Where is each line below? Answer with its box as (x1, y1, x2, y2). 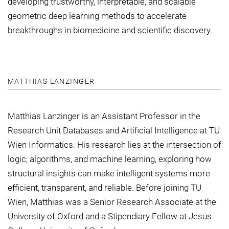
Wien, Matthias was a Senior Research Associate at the (8, 197, 216, 208)
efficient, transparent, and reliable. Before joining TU (8, 182, 201, 193)
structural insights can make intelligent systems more (8, 168, 210, 179)
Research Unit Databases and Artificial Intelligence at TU (8, 125, 220, 136)
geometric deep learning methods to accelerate (8, 11, 187, 21)
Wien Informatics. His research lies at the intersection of (8, 140, 221, 150)
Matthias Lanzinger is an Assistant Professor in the (8, 111, 200, 122)
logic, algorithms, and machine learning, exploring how (8, 154, 212, 165)
